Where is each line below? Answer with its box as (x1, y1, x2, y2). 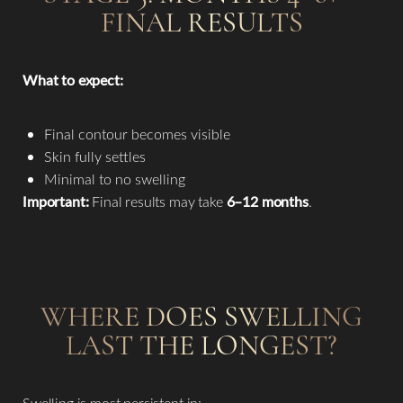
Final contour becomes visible (44, 124, 230, 144)
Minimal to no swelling (44, 169, 185, 189)
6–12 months (226, 192, 309, 211)
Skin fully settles (44, 147, 146, 166)
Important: (22, 192, 89, 211)
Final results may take (88, 192, 227, 211)
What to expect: (22, 70, 123, 90)
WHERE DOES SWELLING (40, 299, 363, 335)
